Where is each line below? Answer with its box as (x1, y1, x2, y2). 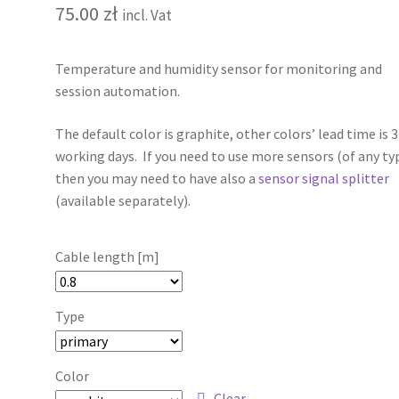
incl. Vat (122, 5, 173, 26)
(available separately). (55, 191, 191, 209)
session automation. (55, 82, 181, 101)
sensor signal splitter (256, 168, 390, 187)
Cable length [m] (55, 248, 160, 266)
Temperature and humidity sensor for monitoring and (55, 60, 383, 78)
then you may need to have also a (55, 168, 256, 187)
